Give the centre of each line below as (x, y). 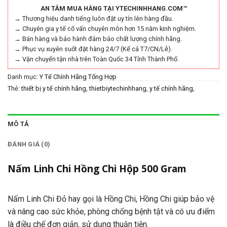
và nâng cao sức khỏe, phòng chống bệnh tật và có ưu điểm (111, 211)
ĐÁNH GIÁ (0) (29, 144)
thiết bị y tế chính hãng (54, 89)
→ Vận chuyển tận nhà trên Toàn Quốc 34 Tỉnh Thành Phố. (97, 59)
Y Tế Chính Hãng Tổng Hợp (78, 77)
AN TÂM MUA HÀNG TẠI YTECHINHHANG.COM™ (113, 9)
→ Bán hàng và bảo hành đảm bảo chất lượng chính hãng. (98, 39)
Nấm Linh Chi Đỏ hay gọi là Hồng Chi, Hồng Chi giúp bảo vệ (111, 199)
